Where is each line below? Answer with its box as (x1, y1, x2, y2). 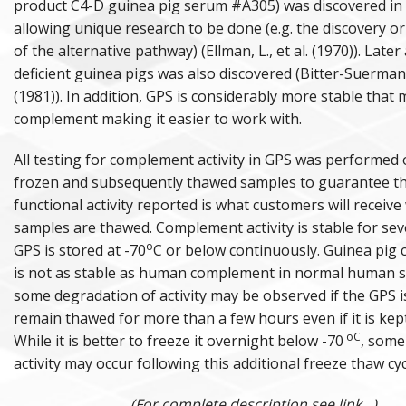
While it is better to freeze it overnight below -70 (14, 331, 343, 352)
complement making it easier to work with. (14, 109, 302, 130)
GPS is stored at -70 (14, 240, 146, 261)
